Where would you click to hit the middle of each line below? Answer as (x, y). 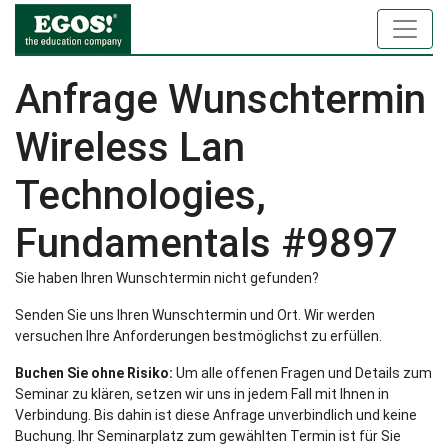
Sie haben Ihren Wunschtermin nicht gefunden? (167, 278)
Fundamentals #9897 (206, 243)
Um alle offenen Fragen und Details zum (302, 373)
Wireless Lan (130, 147)
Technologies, (140, 195)
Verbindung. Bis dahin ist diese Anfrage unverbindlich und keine (216, 415)
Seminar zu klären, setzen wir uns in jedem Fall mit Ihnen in (202, 394)
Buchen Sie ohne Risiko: (94, 373)
